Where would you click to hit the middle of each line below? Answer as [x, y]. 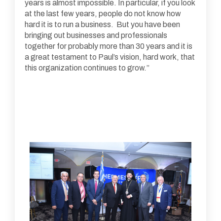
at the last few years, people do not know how [103, 13]
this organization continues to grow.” [87, 68]
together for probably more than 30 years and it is [109, 46]
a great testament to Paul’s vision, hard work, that [110, 57]
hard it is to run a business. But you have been [102, 24]
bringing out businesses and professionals [96, 35]
